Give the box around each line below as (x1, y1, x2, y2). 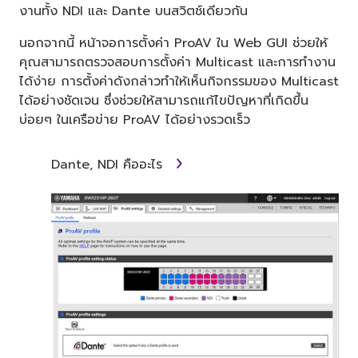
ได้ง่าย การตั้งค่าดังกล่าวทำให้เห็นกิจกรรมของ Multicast (19, 72, 339, 92)
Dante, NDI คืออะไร (51, 155, 167, 175)
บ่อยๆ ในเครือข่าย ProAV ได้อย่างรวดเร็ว (19, 110, 250, 130)
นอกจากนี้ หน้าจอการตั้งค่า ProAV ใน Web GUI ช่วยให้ (19, 34, 328, 54)
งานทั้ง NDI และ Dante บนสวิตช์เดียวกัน (19, 2, 248, 22)
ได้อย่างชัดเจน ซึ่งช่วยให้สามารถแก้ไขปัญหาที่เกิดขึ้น (19, 91, 308, 111)
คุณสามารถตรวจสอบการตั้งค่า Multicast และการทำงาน (19, 53, 336, 73)
